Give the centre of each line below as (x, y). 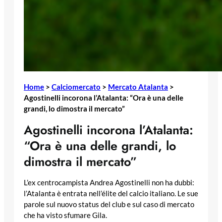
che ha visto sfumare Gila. (65, 216)
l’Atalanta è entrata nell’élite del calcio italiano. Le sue (111, 194)
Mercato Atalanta (138, 86)
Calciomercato (76, 86)
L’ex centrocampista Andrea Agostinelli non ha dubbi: (109, 183)
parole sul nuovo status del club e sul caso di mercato (109, 205)
